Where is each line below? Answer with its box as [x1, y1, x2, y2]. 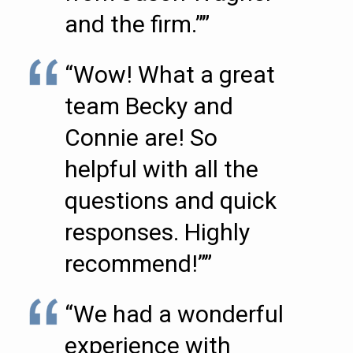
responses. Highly [65, 218, 250, 246]
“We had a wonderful [65, 300, 284, 328]
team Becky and [65, 92, 233, 120]
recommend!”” [65, 250, 212, 277]
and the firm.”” [65, 10, 210, 38]
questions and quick [65, 187, 277, 214]
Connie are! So [65, 124, 217, 151]
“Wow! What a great [65, 61, 275, 88]
